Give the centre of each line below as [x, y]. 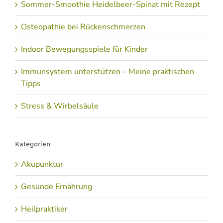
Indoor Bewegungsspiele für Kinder [84, 50]
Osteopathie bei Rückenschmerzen [83, 27]
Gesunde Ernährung [56, 186]
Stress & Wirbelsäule [60, 106]
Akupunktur [42, 164]
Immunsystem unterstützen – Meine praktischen [108, 72]
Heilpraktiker [44, 209]
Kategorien [33, 145]
